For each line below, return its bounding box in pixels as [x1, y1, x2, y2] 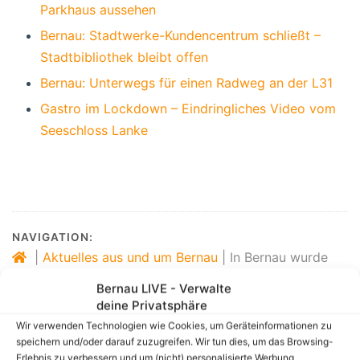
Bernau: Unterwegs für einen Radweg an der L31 [40, 74, 333, 91]
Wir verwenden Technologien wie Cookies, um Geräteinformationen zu [16, 319, 332, 331]
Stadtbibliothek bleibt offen [40, 48, 208, 65]
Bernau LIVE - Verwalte [96, 280, 231, 296]
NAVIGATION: [12, 230, 93, 243]
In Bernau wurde [230, 248, 328, 265]
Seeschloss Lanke [40, 121, 148, 138]
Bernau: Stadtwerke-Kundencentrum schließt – [40, 27, 321, 43]
